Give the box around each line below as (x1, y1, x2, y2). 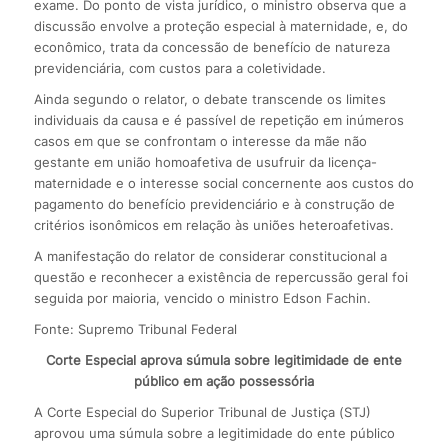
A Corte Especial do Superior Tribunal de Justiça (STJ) (33, 403, 371, 420)
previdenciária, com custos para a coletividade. (33, 59, 326, 76)
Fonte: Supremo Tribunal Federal (33, 320, 237, 337)
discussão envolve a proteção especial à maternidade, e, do (33, 17, 408, 34)
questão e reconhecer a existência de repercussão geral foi (33, 268, 408, 285)
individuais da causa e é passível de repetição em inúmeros (33, 111, 404, 128)
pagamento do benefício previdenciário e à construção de (33, 195, 395, 212)
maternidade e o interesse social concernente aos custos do (33, 174, 414, 191)
